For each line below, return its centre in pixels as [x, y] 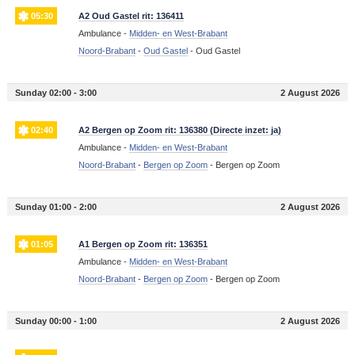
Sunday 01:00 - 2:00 [55, 207]
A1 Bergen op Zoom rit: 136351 [143, 244]
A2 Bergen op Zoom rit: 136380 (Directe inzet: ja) [179, 130]
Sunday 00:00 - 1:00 [55, 321]
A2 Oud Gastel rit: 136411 [131, 16]
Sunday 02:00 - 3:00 [55, 93]
